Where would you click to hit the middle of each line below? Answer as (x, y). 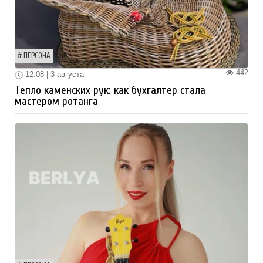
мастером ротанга (56, 102)
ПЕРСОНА (37, 56)
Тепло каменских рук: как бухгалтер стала (110, 91)
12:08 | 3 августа (53, 75)
